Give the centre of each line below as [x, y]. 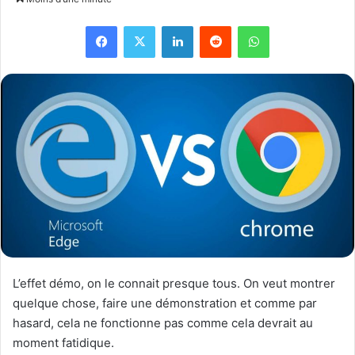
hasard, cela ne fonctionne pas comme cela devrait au [163, 323]
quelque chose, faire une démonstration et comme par [165, 303]
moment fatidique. [63, 342]
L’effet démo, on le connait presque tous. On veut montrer [174, 283]
